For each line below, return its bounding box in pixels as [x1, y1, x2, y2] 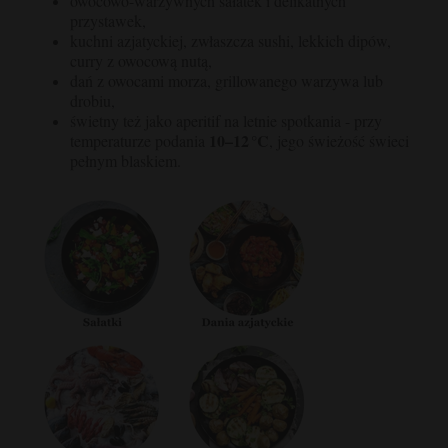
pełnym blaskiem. [70, 149, 181, 171]
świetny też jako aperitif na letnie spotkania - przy [70, 109, 382, 131]
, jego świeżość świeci [269, 129, 409, 151]
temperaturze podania [70, 129, 209, 151]
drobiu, [70, 89, 115, 111]
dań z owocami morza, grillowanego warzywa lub [70, 69, 383, 91]
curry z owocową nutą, [70, 49, 212, 71]
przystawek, [70, 9, 146, 31]
